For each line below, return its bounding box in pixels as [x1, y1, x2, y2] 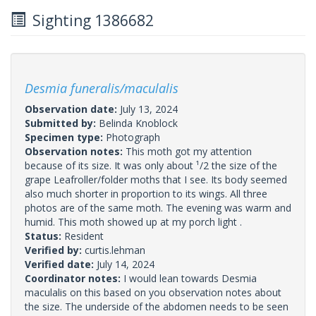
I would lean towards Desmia [123, 271, 257, 285]
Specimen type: [25, 130, 106, 144]
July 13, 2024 [120, 102, 178, 116]
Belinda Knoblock [99, 116, 178, 130]
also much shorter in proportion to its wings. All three [25, 186, 267, 200]
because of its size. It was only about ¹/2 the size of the [25, 158, 277, 172]
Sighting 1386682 [25, 10, 154, 30]
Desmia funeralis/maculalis [25, 79, 178, 97]
